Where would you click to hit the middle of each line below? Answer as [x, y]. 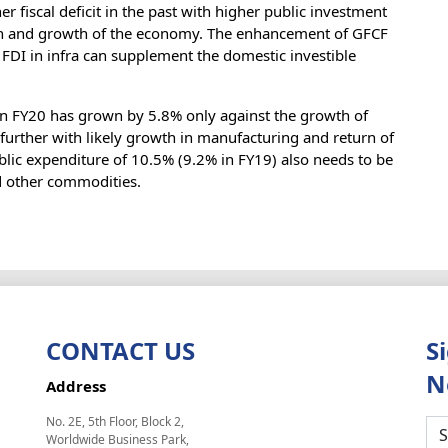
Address [76, 385]
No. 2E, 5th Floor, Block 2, [115, 421]
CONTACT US [120, 350]
